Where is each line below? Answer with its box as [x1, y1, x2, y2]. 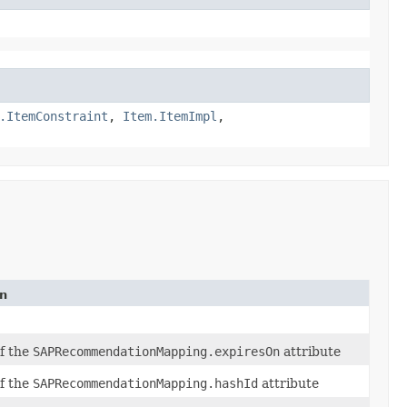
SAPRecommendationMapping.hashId [33, 375, 258, 391]
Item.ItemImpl [123, 108, 217, 124]
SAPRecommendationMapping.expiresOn [33, 343, 280, 359]
